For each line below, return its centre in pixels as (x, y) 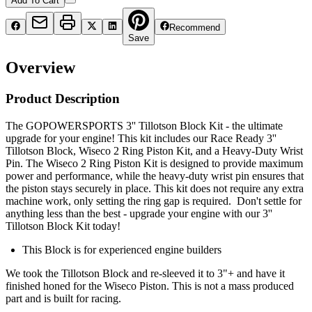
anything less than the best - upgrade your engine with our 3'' (139, 214)
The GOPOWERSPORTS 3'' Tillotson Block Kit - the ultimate (144, 126)
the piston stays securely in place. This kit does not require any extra (155, 189)
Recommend (195, 27)
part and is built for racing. (65, 299)
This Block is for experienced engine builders (123, 250)
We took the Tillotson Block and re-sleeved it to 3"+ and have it (145, 274)
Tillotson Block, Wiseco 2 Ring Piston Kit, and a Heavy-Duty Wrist (154, 151)
